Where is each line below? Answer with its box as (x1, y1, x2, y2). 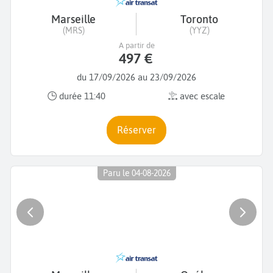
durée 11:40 (57, 91, 105, 102)
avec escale (177, 91, 225, 102)
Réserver (123, 124, 156, 135)
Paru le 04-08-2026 (102, 168, 171, 179)
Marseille (51, 12, 96, 26)
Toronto (180, 12, 218, 26)
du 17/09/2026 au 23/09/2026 (77, 71, 196, 82)
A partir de (118, 40, 155, 50)
